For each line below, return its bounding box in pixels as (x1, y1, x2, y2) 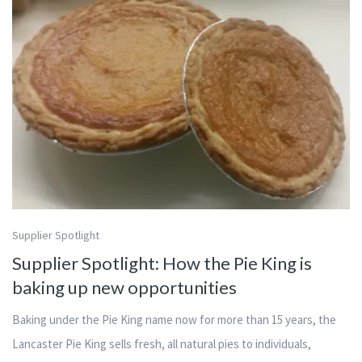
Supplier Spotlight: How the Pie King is (12, 252, 312, 275)
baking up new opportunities (12, 276, 237, 299)
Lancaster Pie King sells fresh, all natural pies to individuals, (12, 336, 311, 352)
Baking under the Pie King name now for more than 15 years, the (12, 312, 336, 328)
